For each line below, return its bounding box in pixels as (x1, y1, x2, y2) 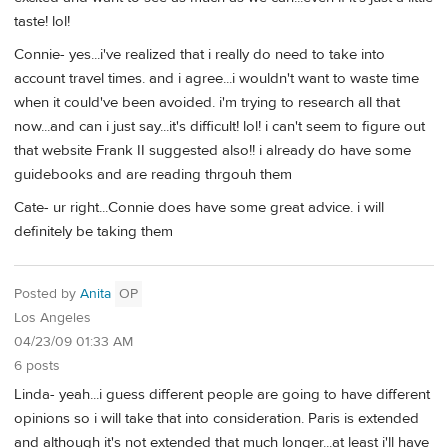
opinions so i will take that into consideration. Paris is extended (14, 408, 419, 428)
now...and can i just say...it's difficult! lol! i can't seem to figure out (14, 116, 425, 136)
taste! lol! (14, 11, 70, 31)
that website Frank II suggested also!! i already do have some (14, 140, 411, 160)
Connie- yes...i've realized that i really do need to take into (14, 44, 385, 64)
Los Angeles (14, 309, 91, 327)
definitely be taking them (14, 222, 173, 242)
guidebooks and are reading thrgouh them (14, 164, 292, 184)
